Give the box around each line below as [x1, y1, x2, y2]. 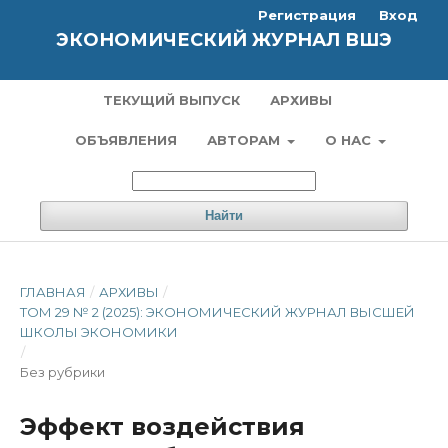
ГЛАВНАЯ [20, 284, 86, 300]
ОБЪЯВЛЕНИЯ [74, 132, 177, 148]
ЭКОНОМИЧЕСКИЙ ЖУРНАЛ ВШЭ [56, 29, 392, 51]
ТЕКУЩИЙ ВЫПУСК [103, 92, 240, 108]
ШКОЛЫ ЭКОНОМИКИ [20, 324, 178, 340]
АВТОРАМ [206, 132, 284, 148]
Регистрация [258, 7, 356, 23]
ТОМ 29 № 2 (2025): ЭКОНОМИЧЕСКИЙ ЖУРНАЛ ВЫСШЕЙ [20, 304, 415, 320]
